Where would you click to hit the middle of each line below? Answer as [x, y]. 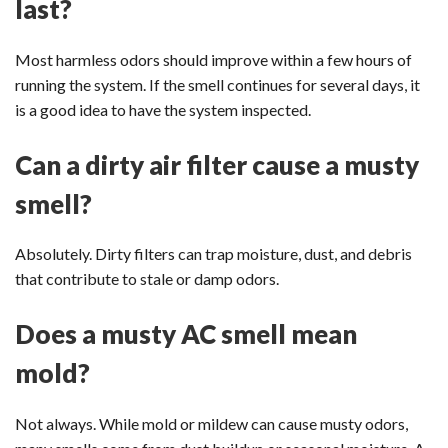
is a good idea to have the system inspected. [163, 109]
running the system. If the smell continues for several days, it [217, 84]
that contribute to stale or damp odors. [147, 279]
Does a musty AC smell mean [186, 334]
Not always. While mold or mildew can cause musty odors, [211, 423]
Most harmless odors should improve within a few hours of [213, 59]
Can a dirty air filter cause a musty [217, 164]
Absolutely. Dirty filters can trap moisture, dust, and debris [213, 254]
